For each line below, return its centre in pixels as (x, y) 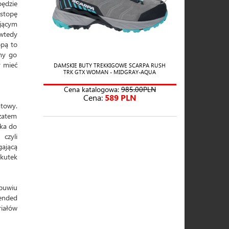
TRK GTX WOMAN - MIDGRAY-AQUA (110, 72)
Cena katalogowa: (92, 89)
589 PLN (120, 98)
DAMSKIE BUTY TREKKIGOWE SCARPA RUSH (110, 65)
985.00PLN (138, 89)
